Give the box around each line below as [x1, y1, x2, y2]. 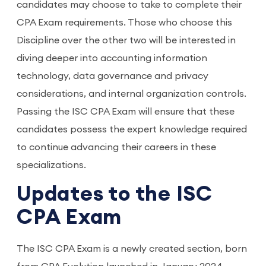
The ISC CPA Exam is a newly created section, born [17, 244, 247, 254]
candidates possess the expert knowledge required [17, 125, 247, 134]
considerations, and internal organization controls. [17, 89, 246, 99]
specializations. [17, 160, 86, 170]
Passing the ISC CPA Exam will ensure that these [17, 107, 235, 116]
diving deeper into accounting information [17, 53, 207, 63]
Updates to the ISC [17, 184, 213, 205]
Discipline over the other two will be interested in [17, 36, 236, 45]
